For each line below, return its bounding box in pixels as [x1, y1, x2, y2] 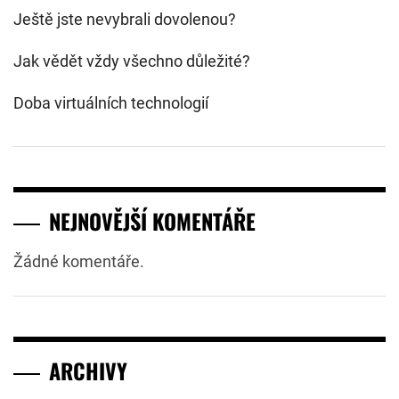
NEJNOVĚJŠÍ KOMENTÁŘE [49, 204, 256, 237]
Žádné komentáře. [13, 251, 144, 271]
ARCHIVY [49, 354, 127, 387]
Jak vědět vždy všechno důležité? [13, 51, 250, 70]
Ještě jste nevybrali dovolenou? [13, 9, 236, 28]
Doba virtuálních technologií [13, 93, 208, 112]
